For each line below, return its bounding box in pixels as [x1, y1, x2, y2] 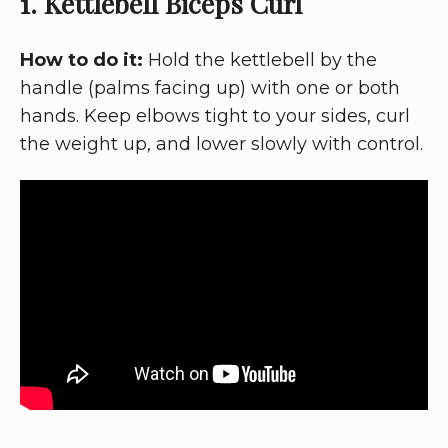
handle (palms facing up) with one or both [20, 76, 400, 99]
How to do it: [20, 48, 143, 71]
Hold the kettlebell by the [143, 48, 377, 71]
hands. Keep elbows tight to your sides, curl [20, 104, 410, 127]
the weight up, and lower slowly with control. [20, 132, 423, 155]
